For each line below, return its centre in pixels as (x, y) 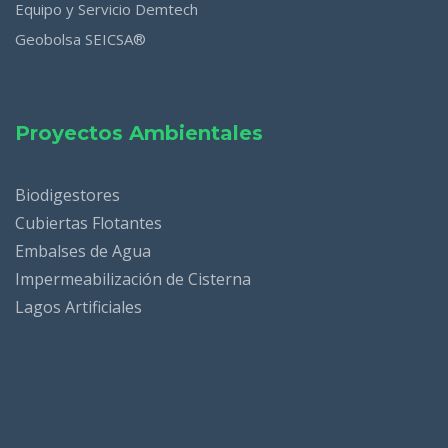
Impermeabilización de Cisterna (133, 279)
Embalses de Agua (83, 251)
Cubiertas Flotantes (88, 223)
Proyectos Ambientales (139, 133)
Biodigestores (67, 195)
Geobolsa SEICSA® (80, 39)
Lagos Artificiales (78, 307)
